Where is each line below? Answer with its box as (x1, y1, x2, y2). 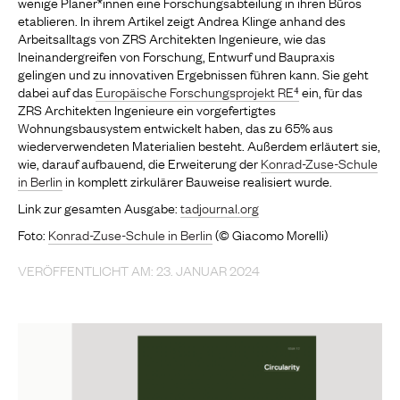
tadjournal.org (180, 197, 259, 217)
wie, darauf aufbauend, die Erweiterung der (18, 153, 261, 172)
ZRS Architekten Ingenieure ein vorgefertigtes (18, 99, 276, 119)
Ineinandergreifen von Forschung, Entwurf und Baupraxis (18, 46, 335, 65)
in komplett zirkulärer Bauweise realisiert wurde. (62, 171, 332, 190)
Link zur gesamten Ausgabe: (18, 197, 180, 217)
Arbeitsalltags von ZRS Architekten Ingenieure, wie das (18, 28, 326, 47)
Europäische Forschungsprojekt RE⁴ (96, 81, 299, 101)
